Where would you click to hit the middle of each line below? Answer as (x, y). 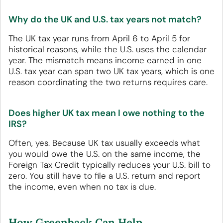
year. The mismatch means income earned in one (105, 60)
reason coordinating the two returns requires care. (108, 82)
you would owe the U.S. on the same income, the (105, 154)
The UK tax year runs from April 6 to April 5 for (99, 39)
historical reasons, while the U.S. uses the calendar (108, 50)
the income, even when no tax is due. (82, 187)
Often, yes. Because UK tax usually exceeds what (104, 143)
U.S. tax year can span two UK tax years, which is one (111, 71)
